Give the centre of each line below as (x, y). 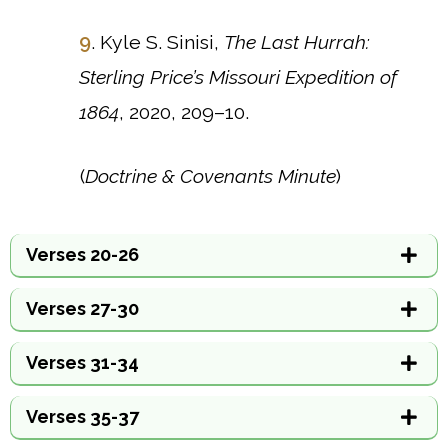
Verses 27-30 (82, 309)
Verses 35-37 (82, 417)
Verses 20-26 (82, 255)
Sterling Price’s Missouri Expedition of (238, 77)
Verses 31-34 (82, 363)
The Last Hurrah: (297, 42)
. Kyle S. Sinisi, (157, 42)
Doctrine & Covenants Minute (210, 177)
